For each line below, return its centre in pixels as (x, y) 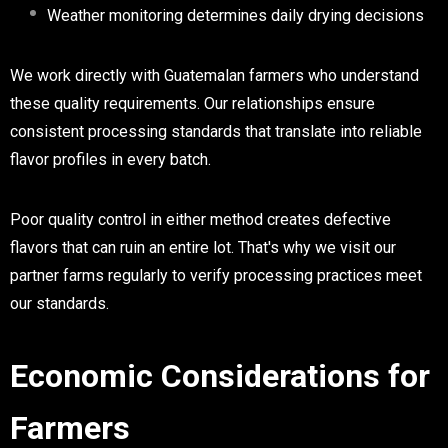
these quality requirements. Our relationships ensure (192, 103)
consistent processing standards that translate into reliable (216, 131)
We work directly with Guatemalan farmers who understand (214, 75)
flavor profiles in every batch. (110, 159)
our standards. (59, 303)
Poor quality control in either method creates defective (200, 219)
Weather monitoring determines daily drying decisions (235, 15)
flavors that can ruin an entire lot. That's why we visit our (203, 247)
